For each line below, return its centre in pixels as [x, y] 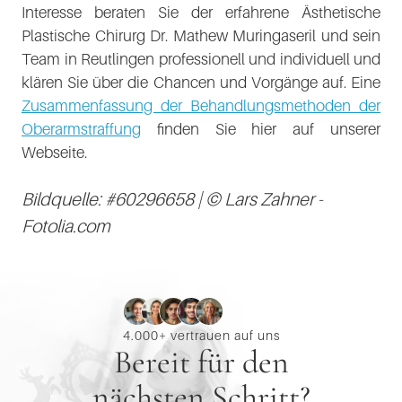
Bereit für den [201, 362]
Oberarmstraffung [81, 129]
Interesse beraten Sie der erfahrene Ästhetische [201, 12]
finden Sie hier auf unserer [261, 129]
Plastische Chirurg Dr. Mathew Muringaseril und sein [201, 35]
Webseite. [54, 152]
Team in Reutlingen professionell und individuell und [201, 59]
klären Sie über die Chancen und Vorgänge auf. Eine [201, 82]
